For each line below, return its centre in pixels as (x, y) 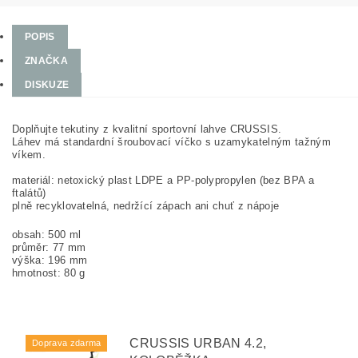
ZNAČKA (46, 61)
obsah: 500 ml (47, 235)
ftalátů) (29, 193)
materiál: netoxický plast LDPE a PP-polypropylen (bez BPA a (163, 181)
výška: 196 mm (50, 261)
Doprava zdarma (67, 343)
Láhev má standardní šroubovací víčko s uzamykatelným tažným (171, 142)
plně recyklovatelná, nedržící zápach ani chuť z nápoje (146, 206)
